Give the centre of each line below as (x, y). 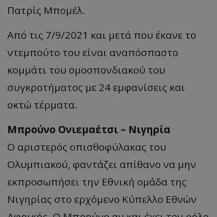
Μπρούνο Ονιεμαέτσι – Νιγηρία (89, 129)
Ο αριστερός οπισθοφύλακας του (87, 147)
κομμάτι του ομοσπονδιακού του (86, 70)
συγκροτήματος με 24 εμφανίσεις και (96, 87)
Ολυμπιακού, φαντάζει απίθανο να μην (102, 164)
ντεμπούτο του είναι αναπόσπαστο (93, 52)
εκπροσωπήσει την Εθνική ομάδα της (97, 181)
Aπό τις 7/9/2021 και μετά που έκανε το (102, 35)
